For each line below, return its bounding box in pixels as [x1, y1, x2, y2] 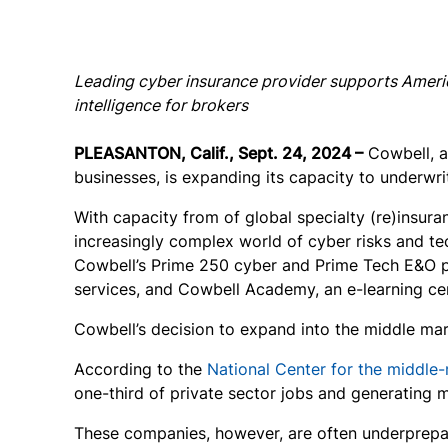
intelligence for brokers [74, 95, 248, 115]
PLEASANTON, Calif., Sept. [74, 143, 282, 163]
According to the [74, 359, 207, 379]
